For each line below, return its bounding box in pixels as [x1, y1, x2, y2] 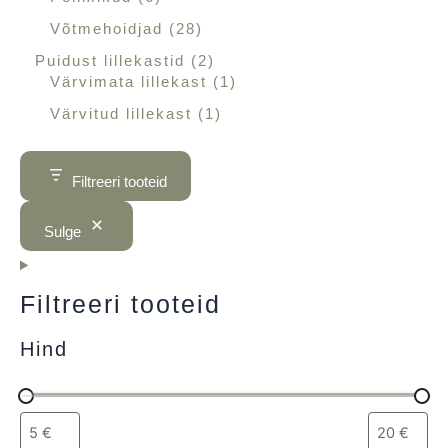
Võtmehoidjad [50, 21, 163, 38]
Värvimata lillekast [50, 74, 207, 91]
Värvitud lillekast [50, 105, 192, 122]
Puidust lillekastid [35, 53, 185, 70]
